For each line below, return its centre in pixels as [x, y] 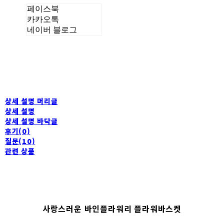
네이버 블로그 [52, 29]
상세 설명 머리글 [31, 101]
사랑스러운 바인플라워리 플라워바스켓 [112, 208]
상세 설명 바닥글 [31, 121]
